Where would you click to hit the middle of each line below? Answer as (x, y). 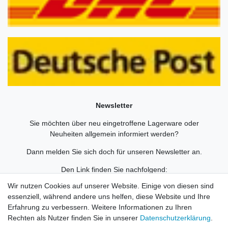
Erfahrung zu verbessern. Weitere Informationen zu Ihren (100, 207)
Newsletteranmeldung (113, 180)
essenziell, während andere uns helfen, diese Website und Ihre (109, 196)
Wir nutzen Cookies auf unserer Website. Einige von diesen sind (111, 186)
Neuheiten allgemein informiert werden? (114, 134)
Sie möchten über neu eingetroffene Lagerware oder (114, 123)
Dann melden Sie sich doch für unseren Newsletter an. (114, 151)
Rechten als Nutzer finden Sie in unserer (74, 218)
